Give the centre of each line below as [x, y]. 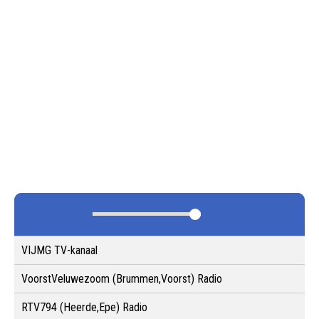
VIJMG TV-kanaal [59, 250]
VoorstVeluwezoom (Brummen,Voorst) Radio [122, 278]
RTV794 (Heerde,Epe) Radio [84, 307]
